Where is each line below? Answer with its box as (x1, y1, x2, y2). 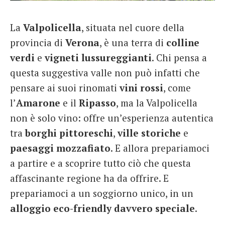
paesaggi (10, 141, 54, 154)
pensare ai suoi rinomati (10, 81, 120, 94)
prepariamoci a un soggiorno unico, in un (10, 186, 193, 199)
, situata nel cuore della (81, 21, 184, 34)
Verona (65, 36, 99, 49)
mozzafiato (56, 141, 110, 154)
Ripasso (79, 96, 116, 109)
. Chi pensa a (152, 51, 207, 64)
